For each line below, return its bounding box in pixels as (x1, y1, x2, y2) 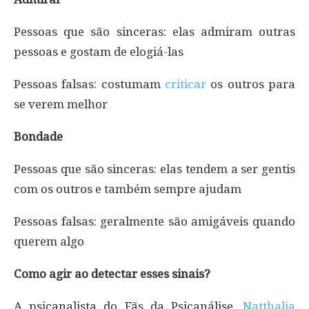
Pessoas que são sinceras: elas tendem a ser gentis (14, 161, 295, 176)
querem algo (14, 234, 84, 248)
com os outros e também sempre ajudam (14, 181, 241, 196)
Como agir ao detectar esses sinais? (14, 266, 210, 281)
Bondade (14, 129, 63, 143)
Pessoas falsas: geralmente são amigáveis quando (14, 214, 295, 228)
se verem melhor (14, 97, 108, 111)
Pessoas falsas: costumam (14, 77, 165, 91)
